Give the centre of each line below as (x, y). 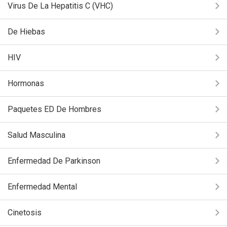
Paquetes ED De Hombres (54, 109)
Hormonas (26, 83)
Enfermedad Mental (42, 187)
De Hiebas (26, 32)
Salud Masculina (36, 135)
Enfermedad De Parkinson (54, 161)
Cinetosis (25, 213)
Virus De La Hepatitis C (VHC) (60, 6)
